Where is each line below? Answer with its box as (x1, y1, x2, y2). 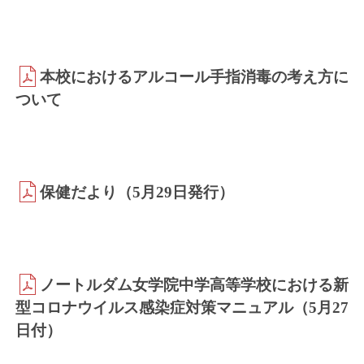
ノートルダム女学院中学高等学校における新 (39, 276, 349, 294)
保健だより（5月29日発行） (39, 184, 234, 201)
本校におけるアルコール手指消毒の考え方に (39, 68, 349, 86)
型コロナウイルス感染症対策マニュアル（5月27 (15, 299, 349, 317)
